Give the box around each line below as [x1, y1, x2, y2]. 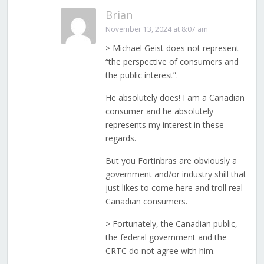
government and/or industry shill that [105, 169, 246, 180]
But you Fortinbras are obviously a [105, 155, 237, 167]
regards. [105, 133, 136, 144]
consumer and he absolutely [105, 105, 213, 117]
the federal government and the [105, 232, 227, 243]
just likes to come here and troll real [105, 182, 243, 194]
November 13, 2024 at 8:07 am [105, 24, 208, 35]
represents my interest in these [105, 119, 224, 131]
